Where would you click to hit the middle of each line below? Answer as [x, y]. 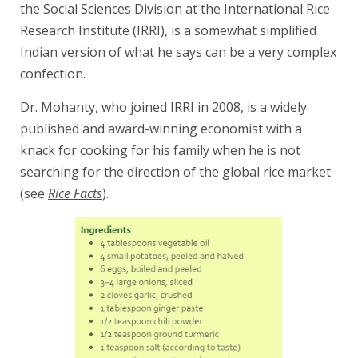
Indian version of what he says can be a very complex [178, 52]
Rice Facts [75, 194]
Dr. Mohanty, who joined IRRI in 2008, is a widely [163, 107]
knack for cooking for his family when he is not [160, 151]
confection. [53, 74]
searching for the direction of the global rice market [175, 172]
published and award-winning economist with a [161, 129]
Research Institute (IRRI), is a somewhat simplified [168, 31]
